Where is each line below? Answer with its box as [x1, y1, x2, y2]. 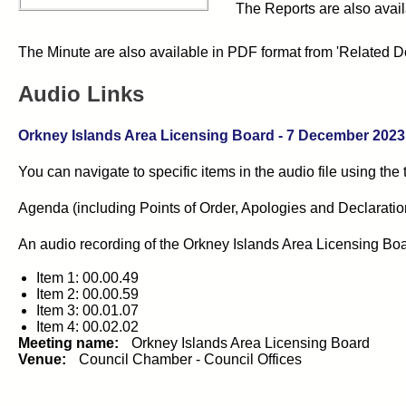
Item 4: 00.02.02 [36, 318, 139, 334]
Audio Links [18, 81, 144, 106]
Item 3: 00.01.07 [36, 302, 139, 318]
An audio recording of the [18, 236, 179, 252]
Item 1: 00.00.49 [36, 269, 139, 285]
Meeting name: [18, 334, 119, 351]
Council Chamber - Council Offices [79, 351, 302, 367]
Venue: [18, 351, 66, 367]
